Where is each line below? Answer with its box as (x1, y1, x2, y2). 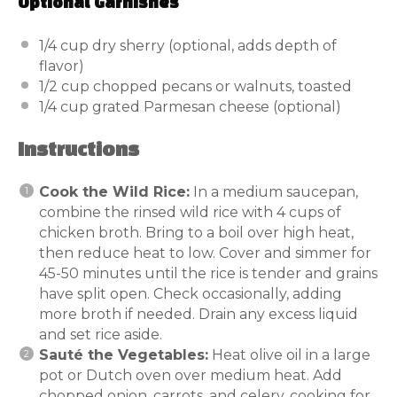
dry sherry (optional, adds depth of (89, 36, 337, 54)
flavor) (39, 57, 84, 74)
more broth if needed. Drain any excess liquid (39, 305, 358, 323)
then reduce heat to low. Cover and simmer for (39, 244, 371, 261)
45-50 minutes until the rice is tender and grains (39, 264, 378, 282)
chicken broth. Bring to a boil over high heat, (39, 223, 354, 241)
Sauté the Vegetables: (39, 346, 208, 363)
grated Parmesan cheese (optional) (89, 97, 341, 115)
